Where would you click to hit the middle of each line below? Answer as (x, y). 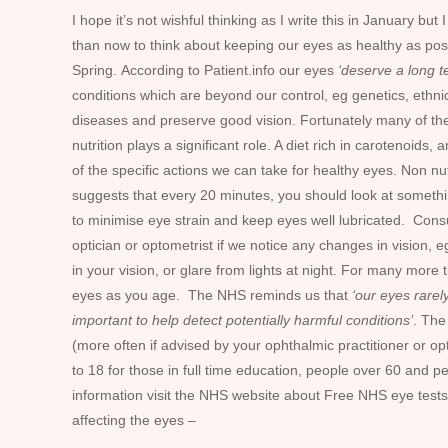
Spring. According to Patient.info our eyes (205, 70)
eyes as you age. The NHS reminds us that (212, 295)
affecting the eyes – (134, 420)
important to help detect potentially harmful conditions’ (242, 320)
